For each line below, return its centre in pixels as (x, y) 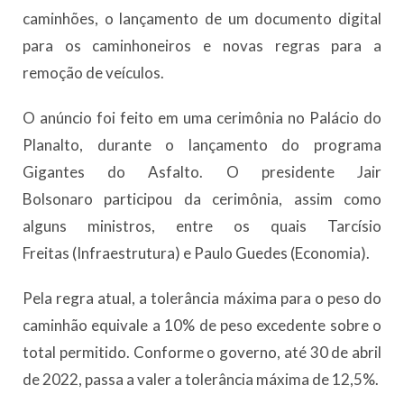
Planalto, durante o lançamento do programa (202, 145)
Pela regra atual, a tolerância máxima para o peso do (202, 298)
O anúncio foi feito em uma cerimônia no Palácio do (202, 118)
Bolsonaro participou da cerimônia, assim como (202, 199)
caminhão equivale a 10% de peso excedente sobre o (202, 325)
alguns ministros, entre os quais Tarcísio (202, 226)
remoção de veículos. (93, 73)
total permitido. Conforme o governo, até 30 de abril (202, 352)
